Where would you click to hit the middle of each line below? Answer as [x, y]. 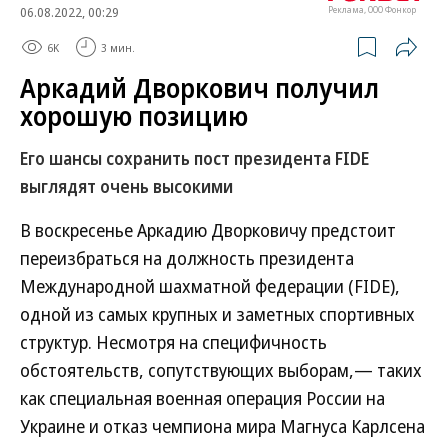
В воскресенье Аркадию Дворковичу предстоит [208, 230]
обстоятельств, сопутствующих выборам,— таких [221, 370]
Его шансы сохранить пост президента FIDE [194, 158]
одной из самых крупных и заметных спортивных [217, 314]
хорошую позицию [134, 116]
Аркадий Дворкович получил [199, 88]
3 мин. [118, 47]
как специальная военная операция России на [202, 398]
